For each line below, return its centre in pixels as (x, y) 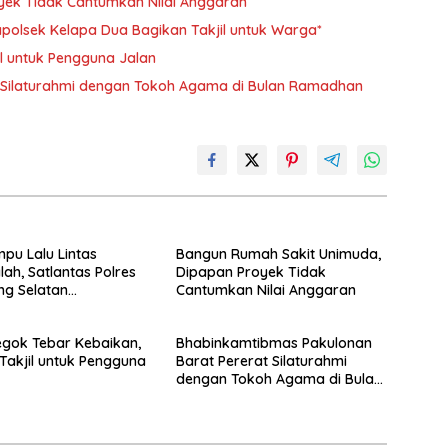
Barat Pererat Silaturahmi (261, 361)
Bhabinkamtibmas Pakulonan (273, 343)
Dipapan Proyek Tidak (250, 272)
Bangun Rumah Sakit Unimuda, (278, 254)
